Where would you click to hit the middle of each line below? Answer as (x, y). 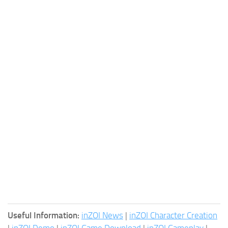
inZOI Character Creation (173, 216)
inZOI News (102, 216)
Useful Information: (44, 216)
